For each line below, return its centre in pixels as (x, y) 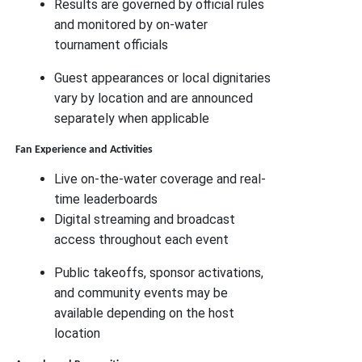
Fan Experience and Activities (84, 150)
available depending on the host (145, 314)
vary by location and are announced (154, 99)
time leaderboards (106, 200)
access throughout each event (142, 240)
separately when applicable (132, 119)
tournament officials (112, 45)
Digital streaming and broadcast (145, 220)
